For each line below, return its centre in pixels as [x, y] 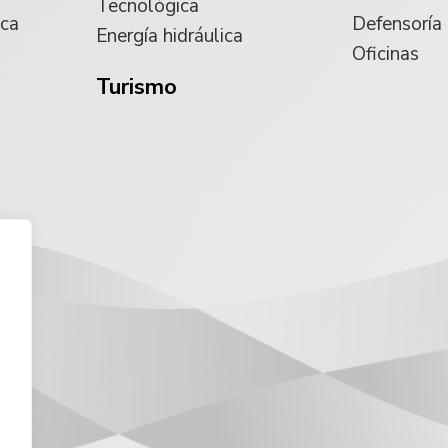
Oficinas [385, 54]
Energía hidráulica [169, 35]
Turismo [136, 87]
